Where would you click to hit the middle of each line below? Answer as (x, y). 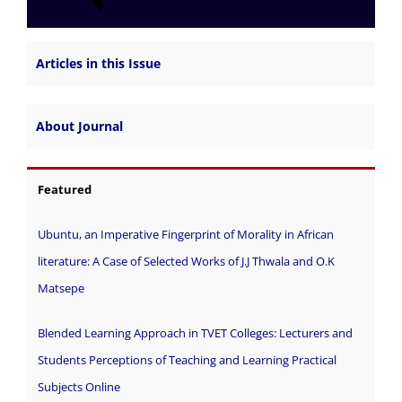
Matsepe (61, 288)
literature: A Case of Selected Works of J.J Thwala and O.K (186, 262)
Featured (66, 190)
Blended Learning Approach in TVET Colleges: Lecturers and (195, 333)
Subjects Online (79, 387)
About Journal (79, 127)
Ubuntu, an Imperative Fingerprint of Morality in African (185, 235)
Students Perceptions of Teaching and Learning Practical (187, 360)
